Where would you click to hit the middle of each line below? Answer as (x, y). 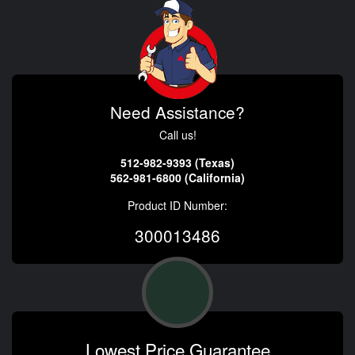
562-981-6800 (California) (177, 177)
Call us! (177, 134)
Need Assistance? (177, 111)
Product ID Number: (177, 205)
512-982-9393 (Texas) (177, 162)
